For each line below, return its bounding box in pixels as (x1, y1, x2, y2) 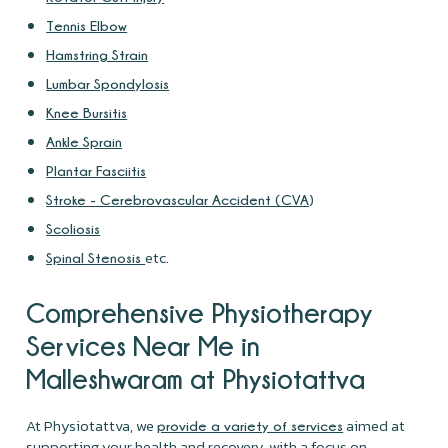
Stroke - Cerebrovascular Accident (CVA (46, 191, 310, 207)
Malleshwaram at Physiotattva (26, 363, 366, 393)
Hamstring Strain (46, 46, 149, 62)
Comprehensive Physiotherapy (26, 297, 373, 327)
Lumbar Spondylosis (46, 75, 170, 91)
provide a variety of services (157, 417, 344, 433)
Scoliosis (46, 220, 101, 236)
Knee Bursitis (46, 104, 128, 120)
